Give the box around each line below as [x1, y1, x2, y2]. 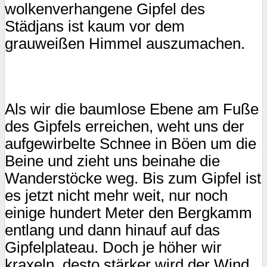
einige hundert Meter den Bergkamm [5, 204, 252, 221]
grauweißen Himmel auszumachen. [5, 35, 245, 52]
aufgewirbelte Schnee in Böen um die [5, 135, 256, 152]
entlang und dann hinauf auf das [5, 221, 220, 238]
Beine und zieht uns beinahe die [5, 152, 220, 169]
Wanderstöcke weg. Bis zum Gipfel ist [5, 169, 261, 187]
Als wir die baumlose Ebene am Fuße [5, 100, 259, 117]
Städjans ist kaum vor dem [5, 18, 185, 35]
